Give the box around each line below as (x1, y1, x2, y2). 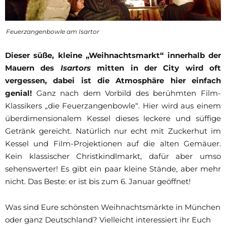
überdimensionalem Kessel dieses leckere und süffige (5, 113, 221, 123)
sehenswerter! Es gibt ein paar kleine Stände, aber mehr (5, 163, 221, 174)
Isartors (60, 63, 91, 73)
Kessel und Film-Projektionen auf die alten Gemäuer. (5, 138, 221, 148)
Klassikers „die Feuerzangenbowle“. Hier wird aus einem (5, 100, 221, 110)
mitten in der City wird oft (90, 63, 221, 73)
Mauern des (5, 63, 61, 73)
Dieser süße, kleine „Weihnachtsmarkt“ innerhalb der (5, 50, 221, 60)
